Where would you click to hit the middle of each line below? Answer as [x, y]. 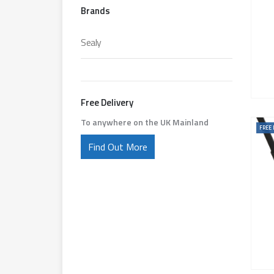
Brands [95, 11]
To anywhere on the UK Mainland [145, 122]
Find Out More [118, 147]
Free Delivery [107, 103]
